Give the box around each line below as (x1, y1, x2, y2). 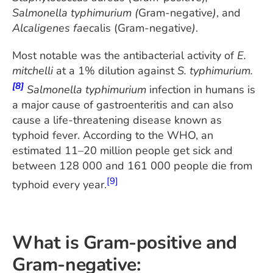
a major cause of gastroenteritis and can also (12, 97, 233, 112)
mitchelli (12, 63, 53, 78)
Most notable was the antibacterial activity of (12, 48, 237, 63)
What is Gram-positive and (12, 230, 238, 255)
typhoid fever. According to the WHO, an (12, 127, 213, 143)
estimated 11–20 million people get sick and (12, 143, 233, 158)
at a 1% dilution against (53, 63, 177, 78)
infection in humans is (149, 82, 255, 97)
